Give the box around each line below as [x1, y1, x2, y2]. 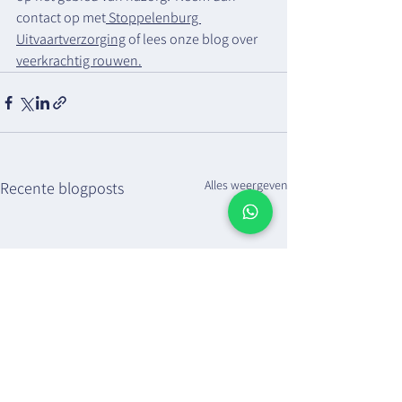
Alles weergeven [205, 177, 287, 193]
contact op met [16, 8, 106, 27]
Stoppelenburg [106, 8, 201, 27]
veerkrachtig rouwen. [16, 51, 142, 70]
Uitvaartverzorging [16, 30, 126, 48]
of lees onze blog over [126, 30, 260, 48]
